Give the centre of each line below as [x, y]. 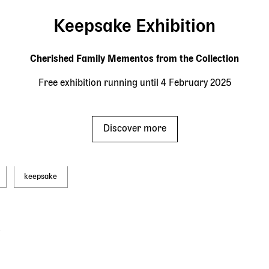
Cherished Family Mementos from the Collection [134, 59]
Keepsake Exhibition [134, 27]
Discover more [134, 129]
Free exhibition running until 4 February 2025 [134, 83]
